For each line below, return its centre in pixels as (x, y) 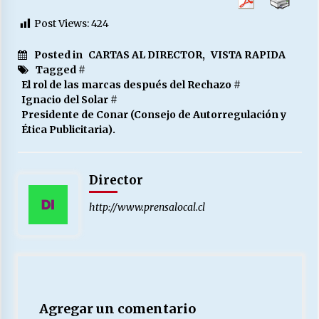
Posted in (59, 54)
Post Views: (61, 24)
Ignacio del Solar (64, 99)
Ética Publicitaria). (68, 129)
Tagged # (60, 69)
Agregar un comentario (117, 308)
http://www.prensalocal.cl (147, 207)
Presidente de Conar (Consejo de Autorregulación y (153, 114)
